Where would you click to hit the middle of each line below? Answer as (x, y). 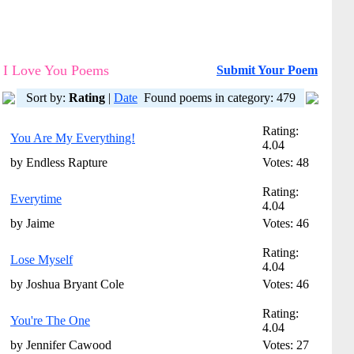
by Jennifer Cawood (61, 345)
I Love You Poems (56, 70)
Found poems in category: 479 (220, 98)
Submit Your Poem (267, 70)
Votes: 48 (286, 162)
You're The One (50, 320)
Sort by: (47, 98)
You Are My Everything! (73, 138)
